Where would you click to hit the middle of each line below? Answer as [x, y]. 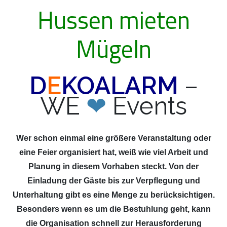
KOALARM [123, 86]
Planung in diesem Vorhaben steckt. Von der [113, 167]
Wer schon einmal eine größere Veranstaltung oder [113, 138]
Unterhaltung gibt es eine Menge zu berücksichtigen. [113, 195]
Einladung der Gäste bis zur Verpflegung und [113, 181]
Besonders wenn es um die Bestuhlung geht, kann [113, 209]
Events [150, 106]
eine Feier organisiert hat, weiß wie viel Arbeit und [113, 153]
